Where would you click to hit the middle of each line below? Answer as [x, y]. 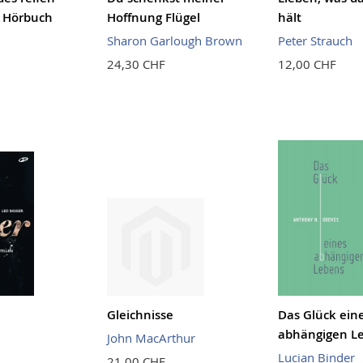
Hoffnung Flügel [153, 18]
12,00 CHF [307, 64]
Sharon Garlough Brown [174, 41]
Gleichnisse [140, 314]
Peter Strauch [315, 41]
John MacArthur [151, 337]
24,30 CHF [136, 64]
